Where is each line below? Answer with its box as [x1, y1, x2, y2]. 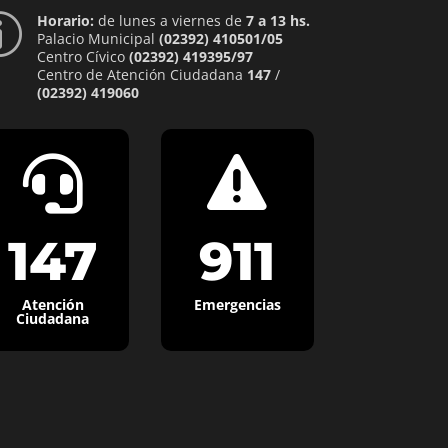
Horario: [36, 10, 94, 30]
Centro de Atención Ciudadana [36, 64, 247, 84]
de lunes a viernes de [93, 10, 246, 30]
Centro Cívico [36, 46, 129, 66]
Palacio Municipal [36, 28, 159, 48]
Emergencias [193, 294, 281, 314]
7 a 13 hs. [245, 10, 310, 30]
